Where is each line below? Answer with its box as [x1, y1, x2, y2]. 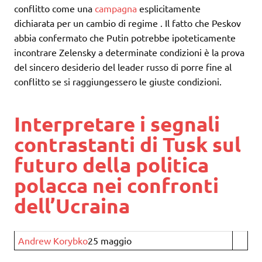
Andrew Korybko [18, 235, 88, 247]
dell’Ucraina [14, 192, 130, 218]
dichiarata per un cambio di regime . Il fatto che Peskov [14, 16, 241, 29]
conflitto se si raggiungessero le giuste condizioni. [14, 75, 222, 87]
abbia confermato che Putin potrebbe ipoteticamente [14, 31, 236, 43]
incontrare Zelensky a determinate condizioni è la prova [14, 46, 244, 58]
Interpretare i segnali [14, 111, 220, 136]
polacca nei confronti [14, 172, 219, 198]
